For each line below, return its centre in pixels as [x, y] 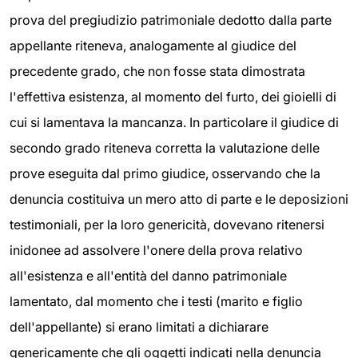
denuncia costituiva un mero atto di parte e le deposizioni [179, 199]
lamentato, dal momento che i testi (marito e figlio [156, 302]
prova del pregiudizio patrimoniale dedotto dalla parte [171, 20]
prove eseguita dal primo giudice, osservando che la [165, 174]
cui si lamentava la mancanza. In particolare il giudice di [174, 123]
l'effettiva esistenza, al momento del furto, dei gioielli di [173, 97]
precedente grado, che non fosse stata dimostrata [157, 72]
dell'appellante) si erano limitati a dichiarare [139, 327]
